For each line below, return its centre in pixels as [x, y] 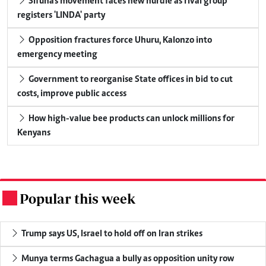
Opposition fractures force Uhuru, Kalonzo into [119, 40]
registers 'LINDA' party [61, 15]
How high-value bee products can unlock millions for [131, 118]
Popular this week [77, 198]
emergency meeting [57, 54]
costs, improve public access [72, 94]
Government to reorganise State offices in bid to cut [130, 79]
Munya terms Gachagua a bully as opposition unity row [127, 259]
